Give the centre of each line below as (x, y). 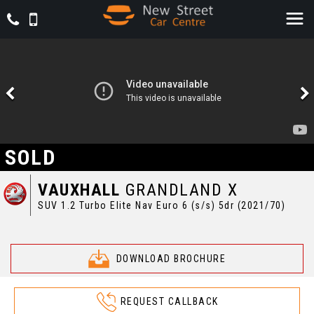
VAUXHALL (79, 190)
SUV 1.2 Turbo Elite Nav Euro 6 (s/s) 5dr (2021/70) (162, 205)
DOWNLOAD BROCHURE (171, 259)
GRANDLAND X (179, 190)
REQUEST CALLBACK (169, 301)
